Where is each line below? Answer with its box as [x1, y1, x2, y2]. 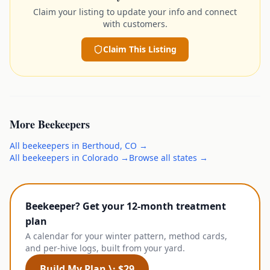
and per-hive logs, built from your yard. [25, 242, 185, 254]
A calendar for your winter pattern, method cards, [25, 230, 227, 242]
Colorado [82, 151, 118, 163]
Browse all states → [129, 151, 208, 163]
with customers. [102, 17, 168, 30]
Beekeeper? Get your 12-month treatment [25, 199, 226, 213]
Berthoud [82, 139, 120, 151]
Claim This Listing [103, 43, 177, 55]
